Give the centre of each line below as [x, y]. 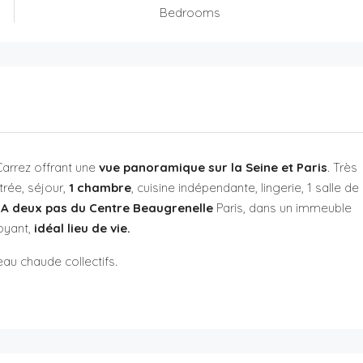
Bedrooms [190, 12]
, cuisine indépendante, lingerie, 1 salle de [246, 187]
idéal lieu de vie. [80, 228]
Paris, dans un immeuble [282, 207]
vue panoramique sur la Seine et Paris [214, 167]
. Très [343, 167]
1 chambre [100, 187]
